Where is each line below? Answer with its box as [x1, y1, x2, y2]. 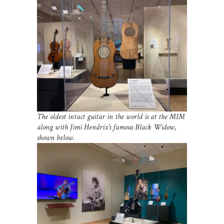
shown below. [37, 132, 74, 143]
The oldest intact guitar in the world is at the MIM [37, 111, 185, 122]
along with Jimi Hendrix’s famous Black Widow [37, 122, 174, 133]
